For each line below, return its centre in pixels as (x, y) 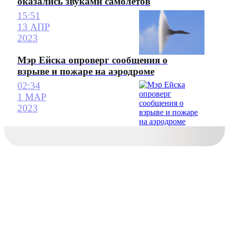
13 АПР (33, 27)
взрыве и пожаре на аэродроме (86, 71)
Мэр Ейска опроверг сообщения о (92, 60)
